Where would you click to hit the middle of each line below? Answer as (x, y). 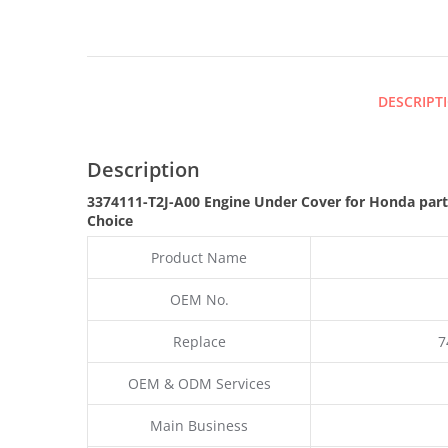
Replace (199, 341)
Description (143, 169)
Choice (110, 220)
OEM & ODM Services (199, 383)
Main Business (199, 425)
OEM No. (199, 299)
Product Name (199, 257)
